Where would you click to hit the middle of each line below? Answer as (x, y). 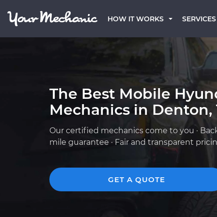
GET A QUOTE (137, 179)
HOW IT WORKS (136, 19)
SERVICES (199, 19)
